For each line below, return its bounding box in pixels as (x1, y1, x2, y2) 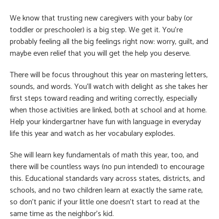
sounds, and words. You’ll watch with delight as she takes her (10, 80, 208, 93)
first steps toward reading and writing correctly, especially (10, 91, 197, 105)
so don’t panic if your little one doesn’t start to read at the (10, 195, 199, 209)
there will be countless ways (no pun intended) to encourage (10, 160, 204, 174)
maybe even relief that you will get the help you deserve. (10, 46, 191, 60)
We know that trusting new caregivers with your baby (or (10, 11, 193, 25)
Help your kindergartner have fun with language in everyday (10, 115, 201, 129)
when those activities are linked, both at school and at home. (10, 103, 207, 117)
